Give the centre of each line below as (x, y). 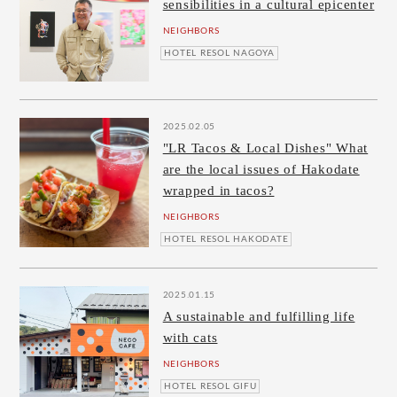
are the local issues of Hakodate (261, 170)
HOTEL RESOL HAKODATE (226, 239)
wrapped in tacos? (218, 191)
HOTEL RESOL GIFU (210, 386)
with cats (190, 338)
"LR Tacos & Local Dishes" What (265, 148)
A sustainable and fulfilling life (259, 317)
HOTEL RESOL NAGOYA (219, 53)
